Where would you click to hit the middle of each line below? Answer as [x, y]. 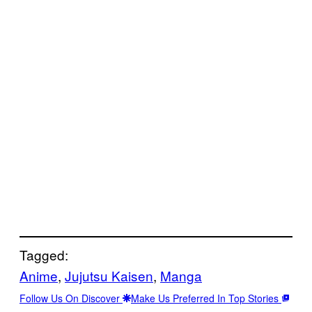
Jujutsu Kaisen [109, 275]
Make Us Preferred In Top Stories [206, 298]
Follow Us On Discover [71, 298]
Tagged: [44, 254]
